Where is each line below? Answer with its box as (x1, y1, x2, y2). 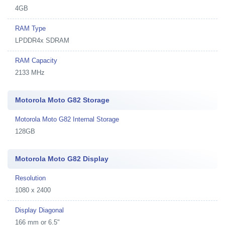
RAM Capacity (15, 57, 57, 64)
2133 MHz (15, 69, 45, 76)
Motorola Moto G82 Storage (15, 96, 109, 104)
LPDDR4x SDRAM (15, 37, 69, 44)
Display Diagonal (15, 206, 64, 214)
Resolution (15, 174, 46, 182)
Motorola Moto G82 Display (15, 155, 108, 163)
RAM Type (15, 25, 46, 32)
